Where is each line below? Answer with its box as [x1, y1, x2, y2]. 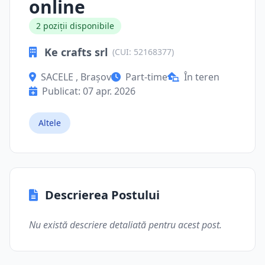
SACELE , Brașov [41, 70, 111, 83]
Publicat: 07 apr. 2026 [42, 85, 135, 98]
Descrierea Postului [45, 187, 160, 203]
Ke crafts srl [44, 45, 108, 59]
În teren [184, 70, 219, 83]
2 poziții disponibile [36, 20, 114, 31]
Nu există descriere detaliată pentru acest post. [29, 218, 222, 231]
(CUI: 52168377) [112, 46, 174, 57]
